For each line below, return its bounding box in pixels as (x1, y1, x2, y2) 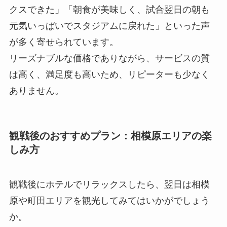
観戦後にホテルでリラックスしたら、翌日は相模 (9, 179, 210, 190)
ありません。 (9, 86, 64, 96)
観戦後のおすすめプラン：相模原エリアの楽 (9, 130, 212, 141)
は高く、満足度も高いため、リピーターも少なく (9, 69, 210, 80)
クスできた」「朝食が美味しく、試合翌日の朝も (9, 5, 210, 15)
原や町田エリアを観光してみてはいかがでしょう (9, 195, 210, 206)
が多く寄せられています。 (9, 37, 119, 48)
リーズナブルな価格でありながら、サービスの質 (9, 53, 210, 64)
